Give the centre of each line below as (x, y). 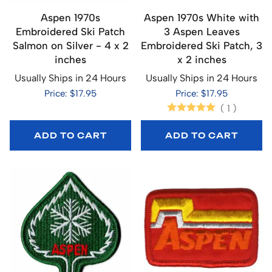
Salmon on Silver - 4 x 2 (70, 45)
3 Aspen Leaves (202, 31)
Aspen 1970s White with (202, 17)
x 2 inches (202, 59)
